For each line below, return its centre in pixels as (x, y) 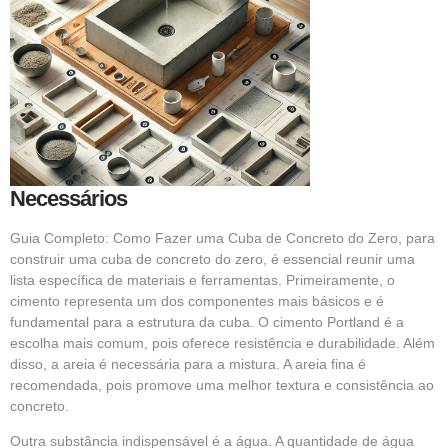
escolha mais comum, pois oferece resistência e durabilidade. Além (222, 342)
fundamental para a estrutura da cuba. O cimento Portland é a (207, 321)
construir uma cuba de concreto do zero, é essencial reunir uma (212, 258)
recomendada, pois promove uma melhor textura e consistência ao (222, 384)
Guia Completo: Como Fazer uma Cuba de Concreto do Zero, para (222, 237)
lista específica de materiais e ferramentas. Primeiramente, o (202, 279)
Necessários (68, 198)
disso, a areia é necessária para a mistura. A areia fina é (188, 363)
